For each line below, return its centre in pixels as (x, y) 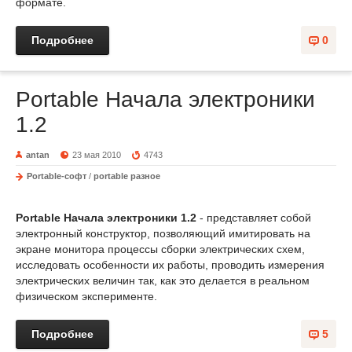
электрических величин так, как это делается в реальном (163, 280)
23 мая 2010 (97, 155)
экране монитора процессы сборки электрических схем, (160, 249)
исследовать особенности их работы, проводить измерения (170, 265)
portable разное (127, 176)
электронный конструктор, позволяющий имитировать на (163, 233)
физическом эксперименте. (86, 296)
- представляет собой (254, 218)
